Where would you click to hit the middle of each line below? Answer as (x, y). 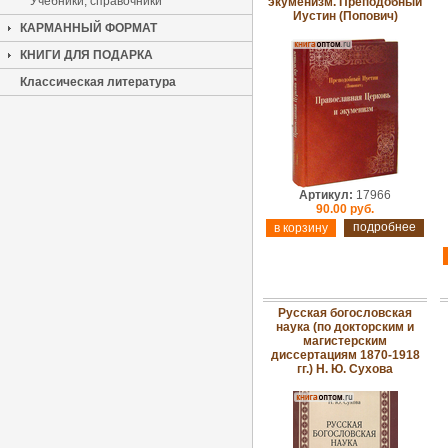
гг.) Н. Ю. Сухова (345, 369)
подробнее (384, 227)
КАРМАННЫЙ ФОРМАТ (88, 28)
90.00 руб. (345, 209)
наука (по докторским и (345, 327)
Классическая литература (98, 82)
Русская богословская (345, 313)
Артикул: (326, 195)
